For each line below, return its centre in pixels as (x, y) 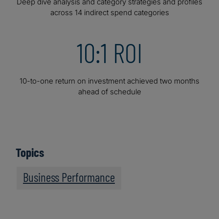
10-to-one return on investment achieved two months (109, 81)
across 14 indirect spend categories (109, 13)
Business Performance (69, 177)
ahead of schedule (109, 92)
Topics (30, 152)
